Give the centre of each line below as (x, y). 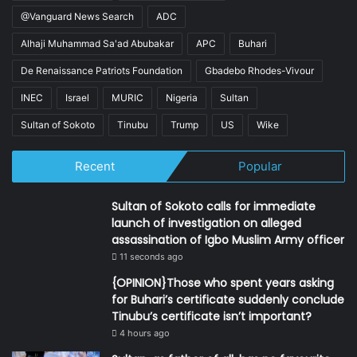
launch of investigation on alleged (206, 223)
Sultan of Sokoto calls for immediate (214, 206)
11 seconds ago (151, 257)
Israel (77, 98)
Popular (261, 166)
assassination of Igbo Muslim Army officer (228, 240)
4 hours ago (145, 333)
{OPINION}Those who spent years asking (223, 283)
